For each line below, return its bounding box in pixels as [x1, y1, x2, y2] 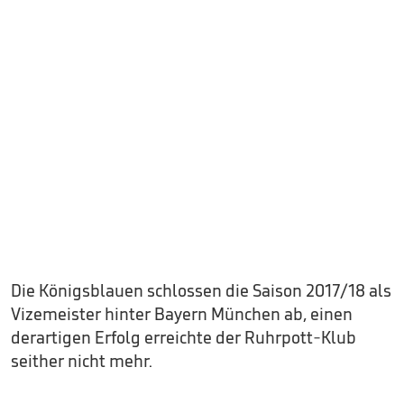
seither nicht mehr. [11, 350, 152, 372]
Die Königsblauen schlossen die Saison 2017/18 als [11, 280, 391, 301]
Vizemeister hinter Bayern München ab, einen [11, 303, 353, 325]
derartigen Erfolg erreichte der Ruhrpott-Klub [11, 326, 356, 348]
